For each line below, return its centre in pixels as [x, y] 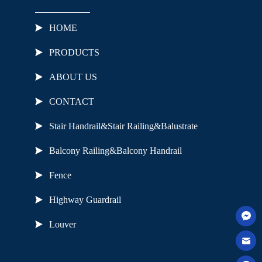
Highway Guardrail [85, 199]
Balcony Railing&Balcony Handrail [116, 150]
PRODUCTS [75, 52]
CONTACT [72, 101]
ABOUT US [73, 77]
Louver [63, 224]
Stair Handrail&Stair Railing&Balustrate [124, 126]
